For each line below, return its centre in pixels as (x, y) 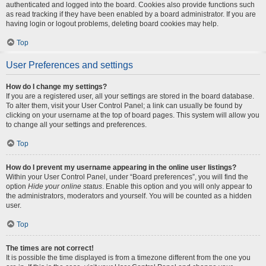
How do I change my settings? (56, 87)
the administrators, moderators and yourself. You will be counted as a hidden (129, 196)
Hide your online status (65, 186)
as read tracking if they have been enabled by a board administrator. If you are (131, 14)
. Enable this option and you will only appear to (177, 186)
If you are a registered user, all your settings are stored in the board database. (130, 96)
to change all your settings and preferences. (76, 125)
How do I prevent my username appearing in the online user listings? (121, 167)
